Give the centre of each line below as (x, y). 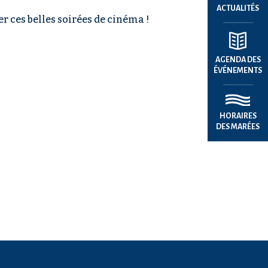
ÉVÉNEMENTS (238, 71)
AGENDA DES (238, 60)
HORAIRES (238, 116)
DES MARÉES (238, 127)
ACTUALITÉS (238, 9)
